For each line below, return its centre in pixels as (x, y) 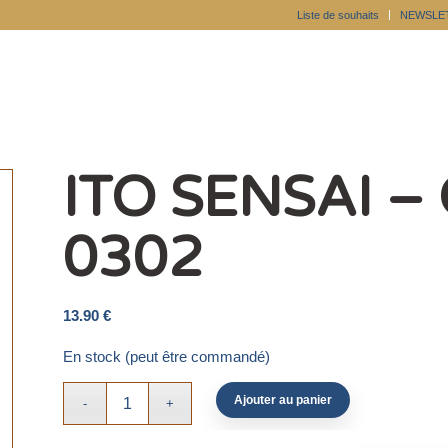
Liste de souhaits (338, 15)
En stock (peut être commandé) (166, 356)
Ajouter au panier (283, 400)
